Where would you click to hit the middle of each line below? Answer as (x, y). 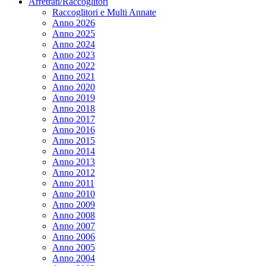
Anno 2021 (74, 76)
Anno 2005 (74, 247)
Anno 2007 (74, 226)
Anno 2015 (74, 140)
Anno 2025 (74, 33)
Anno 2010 (74, 194)
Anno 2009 (74, 204)
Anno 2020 (74, 87)
